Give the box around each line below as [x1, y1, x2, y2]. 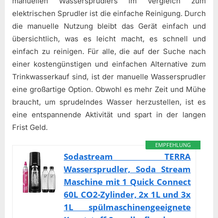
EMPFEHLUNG [155, 141, 191, 148]
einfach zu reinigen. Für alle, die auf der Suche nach [12, 47, 206, 56]
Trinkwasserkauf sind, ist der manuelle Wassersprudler [12, 72, 206, 82]
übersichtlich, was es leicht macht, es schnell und [12, 34, 206, 44]
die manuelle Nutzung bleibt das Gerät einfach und [12, 21, 206, 31]
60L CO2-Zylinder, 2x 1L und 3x [64, 188, 191, 200]
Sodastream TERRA [64, 150, 191, 162]
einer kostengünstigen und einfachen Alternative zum [12, 59, 206, 69]
